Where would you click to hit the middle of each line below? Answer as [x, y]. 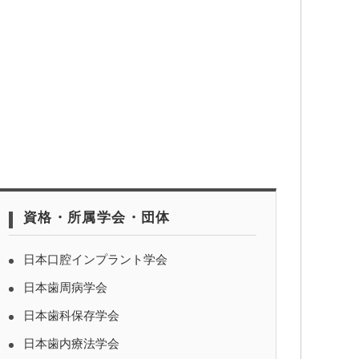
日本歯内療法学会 [71, 344]
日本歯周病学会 [65, 288]
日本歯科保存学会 [71, 316]
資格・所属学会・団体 [97, 218]
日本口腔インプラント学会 [95, 260]
